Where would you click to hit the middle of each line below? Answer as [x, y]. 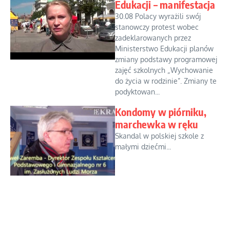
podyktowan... [137, 92]
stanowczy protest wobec [157, 27]
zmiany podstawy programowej [166, 59]
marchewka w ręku [157, 124]
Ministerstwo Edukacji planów [164, 49]
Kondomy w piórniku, [161, 112]
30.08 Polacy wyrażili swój [158, 16]
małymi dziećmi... [143, 147]
